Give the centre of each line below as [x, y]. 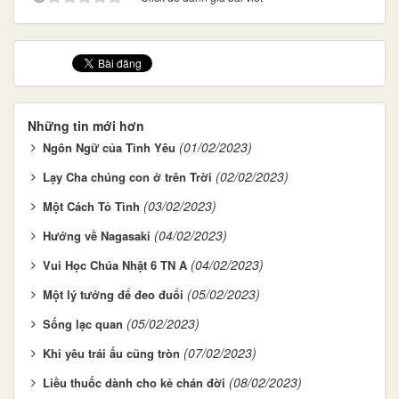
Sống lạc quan [83, 323]
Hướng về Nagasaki [97, 235]
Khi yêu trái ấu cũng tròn [111, 353]
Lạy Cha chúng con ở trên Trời [127, 176]
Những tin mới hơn [86, 125]
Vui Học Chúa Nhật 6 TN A [115, 265]
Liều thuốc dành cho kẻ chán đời [134, 382]
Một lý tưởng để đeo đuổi [113, 294]
